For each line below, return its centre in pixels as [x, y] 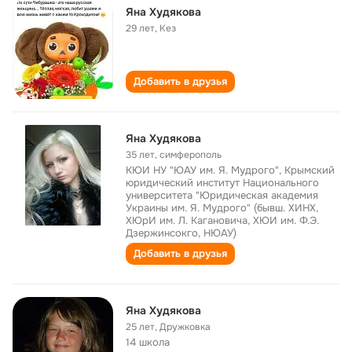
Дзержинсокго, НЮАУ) [181, 233]
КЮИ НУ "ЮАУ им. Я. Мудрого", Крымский [230, 170]
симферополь [191, 155]
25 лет [140, 327]
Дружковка [185, 327]
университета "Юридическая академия [222, 195]
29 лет [140, 28]
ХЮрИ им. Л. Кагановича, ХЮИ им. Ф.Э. [222, 220]
